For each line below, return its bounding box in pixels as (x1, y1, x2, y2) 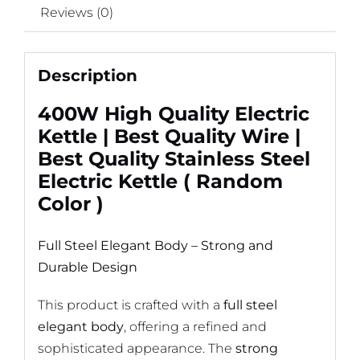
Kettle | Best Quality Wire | (37, 124, 301, 148)
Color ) (37, 191, 104, 215)
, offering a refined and (123, 318, 267, 334)
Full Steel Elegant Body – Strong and (37, 237, 273, 253)
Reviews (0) (39, 5, 113, 21)
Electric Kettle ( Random (37, 169, 283, 193)
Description (37, 65, 137, 85)
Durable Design (37, 259, 137, 275)
